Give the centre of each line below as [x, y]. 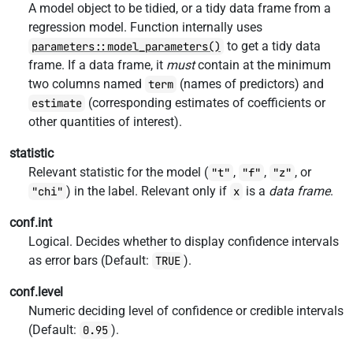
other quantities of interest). [105, 122]
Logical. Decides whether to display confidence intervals [184, 242]
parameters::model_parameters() [126, 46]
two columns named [87, 84]
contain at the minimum [263, 65]
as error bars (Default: [90, 260]
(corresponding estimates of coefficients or [205, 103]
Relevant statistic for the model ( [118, 172]
